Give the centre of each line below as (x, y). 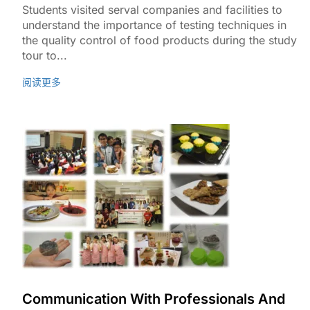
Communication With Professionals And (154, 299)
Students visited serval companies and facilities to (152, 10)
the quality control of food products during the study (159, 40)
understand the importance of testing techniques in (154, 25)
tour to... (45, 55)
